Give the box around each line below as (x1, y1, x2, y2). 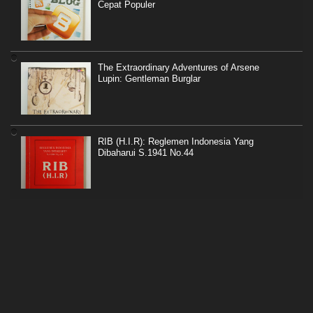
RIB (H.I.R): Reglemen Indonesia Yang (98, 136, 254, 147)
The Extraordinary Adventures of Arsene (98, 61, 259, 73)
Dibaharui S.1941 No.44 (98, 147, 194, 158)
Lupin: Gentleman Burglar (98, 73, 201, 84)
